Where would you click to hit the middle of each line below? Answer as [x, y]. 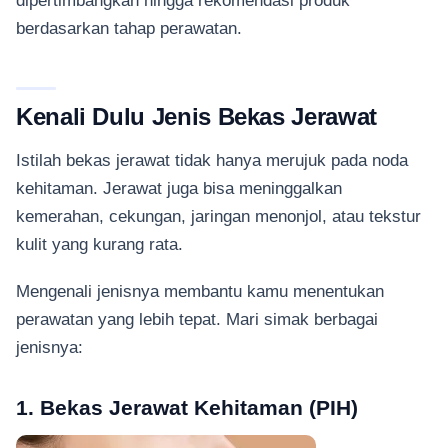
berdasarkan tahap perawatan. [129, 28]
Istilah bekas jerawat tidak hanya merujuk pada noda [212, 160]
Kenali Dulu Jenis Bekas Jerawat [196, 116]
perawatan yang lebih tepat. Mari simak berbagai [197, 318]
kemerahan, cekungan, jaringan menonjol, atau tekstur [218, 216]
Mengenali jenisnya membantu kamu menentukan [200, 290]
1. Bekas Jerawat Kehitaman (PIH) [187, 408]
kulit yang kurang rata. [99, 244]
